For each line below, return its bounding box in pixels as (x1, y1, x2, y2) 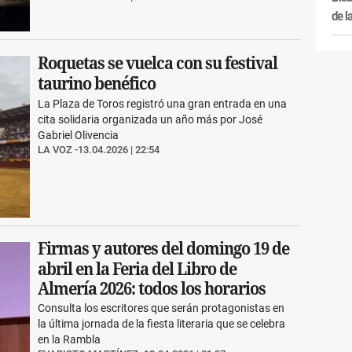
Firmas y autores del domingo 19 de (38, 238, 290, 259)
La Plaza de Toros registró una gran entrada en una (38, 97, 288, 110)
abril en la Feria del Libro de (38, 258, 237, 279)
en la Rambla (38, 332, 101, 346)
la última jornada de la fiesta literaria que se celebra (38, 317, 286, 330)
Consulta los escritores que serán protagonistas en (38, 301, 285, 314)
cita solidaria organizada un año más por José (38, 112, 263, 126)
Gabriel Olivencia (38, 128, 122, 141)
